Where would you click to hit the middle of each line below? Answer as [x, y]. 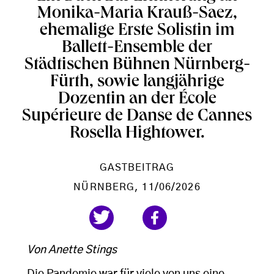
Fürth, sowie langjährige [137, 83]
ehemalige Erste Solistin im [137, 31]
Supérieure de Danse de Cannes [137, 117]
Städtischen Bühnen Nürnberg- [137, 66]
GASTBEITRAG [137, 168]
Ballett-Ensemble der [137, 49]
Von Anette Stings [72, 250]
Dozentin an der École [137, 100]
